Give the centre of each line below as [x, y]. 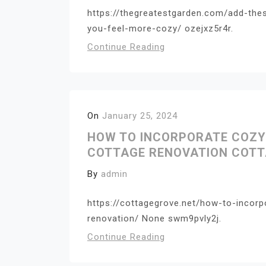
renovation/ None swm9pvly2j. [154, 218]
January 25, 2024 [140, 116]
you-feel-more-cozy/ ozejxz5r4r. [160, 28]
